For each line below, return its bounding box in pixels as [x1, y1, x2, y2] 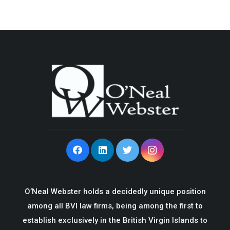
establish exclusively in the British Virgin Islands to [23, 216, 207, 225]
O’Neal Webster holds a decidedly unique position [24, 187, 206, 197]
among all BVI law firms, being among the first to [27, 201, 203, 211]
